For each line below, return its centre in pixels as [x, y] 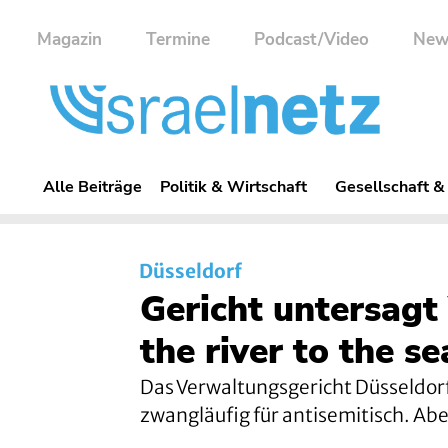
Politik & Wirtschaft [233, 186]
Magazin [69, 39]
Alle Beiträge [92, 186]
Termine [178, 39]
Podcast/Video [311, 39]
